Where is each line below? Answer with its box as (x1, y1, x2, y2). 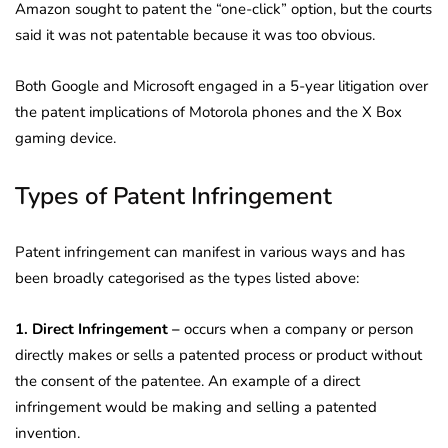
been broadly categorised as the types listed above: (15, 267, 359, 288)
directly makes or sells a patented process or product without (15, 344, 422, 365)
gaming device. (15, 127, 116, 148)
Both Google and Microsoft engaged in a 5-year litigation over (15, 75, 428, 96)
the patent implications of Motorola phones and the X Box (15, 101, 402, 122)
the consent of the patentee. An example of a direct (15, 370, 360, 391)
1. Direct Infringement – (15, 318, 180, 339)
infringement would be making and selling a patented (15, 396, 377, 417)
